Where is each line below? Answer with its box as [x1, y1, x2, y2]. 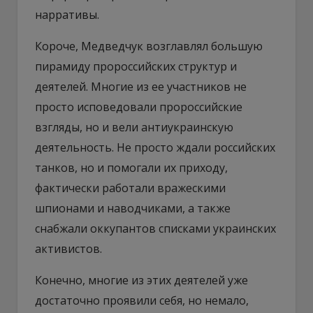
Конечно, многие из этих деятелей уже [35, 272, 248, 288]
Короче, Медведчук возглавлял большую [35, 38, 263, 54]
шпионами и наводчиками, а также [35, 200, 231, 216]
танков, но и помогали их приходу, [35, 159, 228, 175]
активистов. [35, 240, 102, 256]
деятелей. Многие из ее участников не [35, 78, 247, 94]
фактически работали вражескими [35, 180, 226, 196]
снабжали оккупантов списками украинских [35, 220, 276, 236]
